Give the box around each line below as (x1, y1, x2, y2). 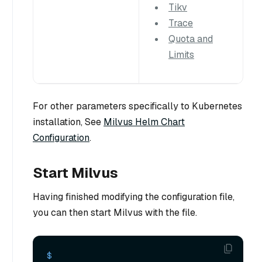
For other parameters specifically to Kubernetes (33, 100, 242, 113)
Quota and (168, 33, 213, 46)
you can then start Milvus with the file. (33, 206, 197, 219)
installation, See (33, 116, 104, 129)
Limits (168, 49, 194, 61)
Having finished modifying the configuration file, (33, 191, 235, 204)
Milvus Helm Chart (104, 116, 185, 129)
